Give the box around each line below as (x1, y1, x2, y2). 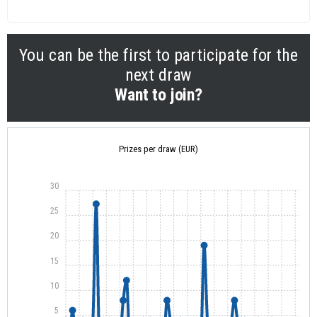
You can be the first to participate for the (19, 45, 298, 66)
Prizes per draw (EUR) (119, 144, 198, 155)
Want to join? (115, 85, 202, 105)
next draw (125, 65, 192, 86)
